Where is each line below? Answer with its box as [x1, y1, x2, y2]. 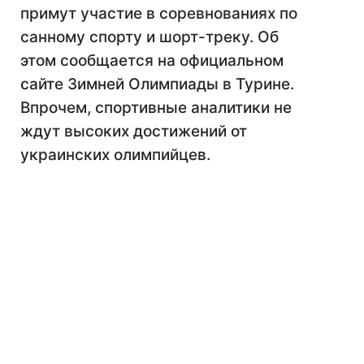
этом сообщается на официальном [20, 51, 284, 70]
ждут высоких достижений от [20, 122, 247, 141]
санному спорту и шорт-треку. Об [20, 28, 279, 46]
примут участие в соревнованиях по [20, 4, 297, 23]
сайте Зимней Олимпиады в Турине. [20, 75, 294, 93]
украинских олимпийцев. [20, 145, 210, 164]
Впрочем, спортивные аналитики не [20, 98, 292, 117]
